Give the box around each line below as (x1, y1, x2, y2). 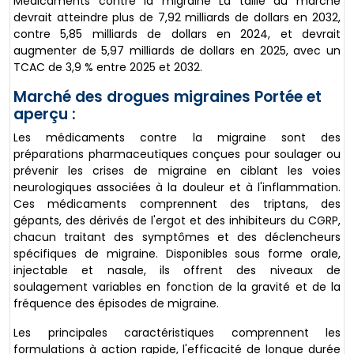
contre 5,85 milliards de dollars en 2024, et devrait (13, 26, 341, 42)
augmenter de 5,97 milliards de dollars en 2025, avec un (13, 43, 341, 58)
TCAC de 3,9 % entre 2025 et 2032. (13, 59, 202, 75)
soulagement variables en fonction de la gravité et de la (13, 279, 341, 295)
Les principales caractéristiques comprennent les (13, 325, 341, 341)
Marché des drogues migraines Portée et (13, 86, 322, 107)
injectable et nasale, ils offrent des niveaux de (13, 262, 341, 278)
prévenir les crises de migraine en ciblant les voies (13, 163, 341, 179)
